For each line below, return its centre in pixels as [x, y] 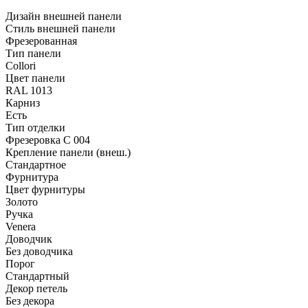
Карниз [23, 102]
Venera [21, 226]
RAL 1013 [29, 90]
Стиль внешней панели [60, 28]
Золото [22, 201]
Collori [21, 65]
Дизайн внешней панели [64, 16]
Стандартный [37, 276]
